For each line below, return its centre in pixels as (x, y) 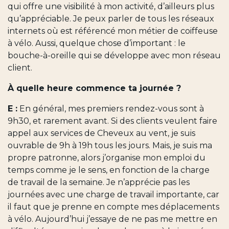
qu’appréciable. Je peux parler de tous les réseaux (111, 18)
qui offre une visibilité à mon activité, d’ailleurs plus (111, 6)
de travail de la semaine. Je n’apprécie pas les (99, 182)
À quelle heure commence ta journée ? (94, 88)
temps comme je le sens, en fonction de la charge (109, 170)
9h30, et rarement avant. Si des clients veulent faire (112, 121)
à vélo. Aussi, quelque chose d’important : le (97, 43)
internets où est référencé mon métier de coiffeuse (113, 31)
